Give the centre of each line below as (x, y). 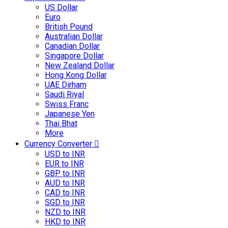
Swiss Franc (67, 104)
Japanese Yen (70, 114)
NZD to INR (65, 212)
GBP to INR (65, 173)
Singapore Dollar (74, 56)
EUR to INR (64, 164)
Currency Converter (59, 144)
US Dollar (61, 7)
